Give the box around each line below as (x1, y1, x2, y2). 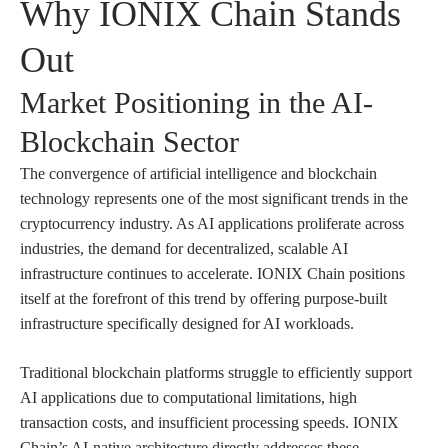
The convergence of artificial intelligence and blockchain (20, 164, 377, 182)
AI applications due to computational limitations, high (20, 388, 357, 406)
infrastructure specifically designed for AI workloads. (20, 314, 354, 332)
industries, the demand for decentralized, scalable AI (20, 239, 348, 257)
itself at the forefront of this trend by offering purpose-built (20, 289, 387, 307)
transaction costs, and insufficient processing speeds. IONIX (20, 413, 399, 431)
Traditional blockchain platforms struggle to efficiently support (20, 363, 412, 381)
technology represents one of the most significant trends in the (20, 189, 408, 207)
